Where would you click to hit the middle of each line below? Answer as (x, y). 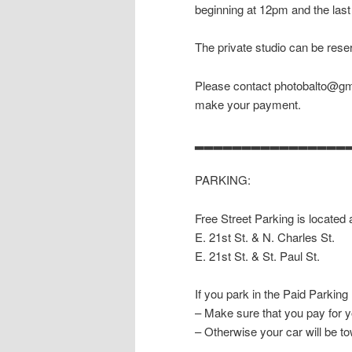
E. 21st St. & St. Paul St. (257, 255)
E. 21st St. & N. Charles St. (265, 236)
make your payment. (248, 104)
